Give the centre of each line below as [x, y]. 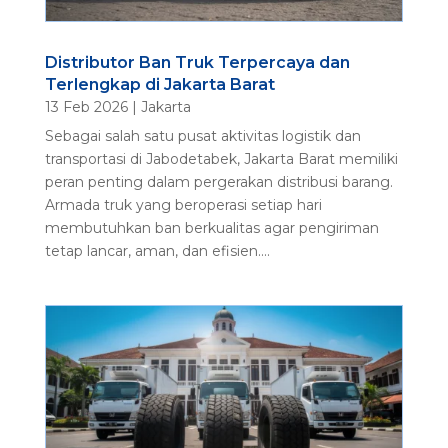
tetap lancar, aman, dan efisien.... [157, 251]
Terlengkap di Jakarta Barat [159, 85]
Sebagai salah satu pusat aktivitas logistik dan [202, 136]
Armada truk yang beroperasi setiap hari [183, 205]
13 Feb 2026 [86, 107]
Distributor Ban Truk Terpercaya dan [197, 63]
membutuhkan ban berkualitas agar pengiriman [211, 228]
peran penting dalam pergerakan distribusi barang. [218, 182]
